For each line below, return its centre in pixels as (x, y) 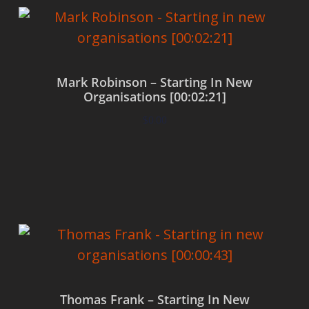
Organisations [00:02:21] (154, 97)
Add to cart (154, 161)
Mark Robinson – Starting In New (154, 82)
